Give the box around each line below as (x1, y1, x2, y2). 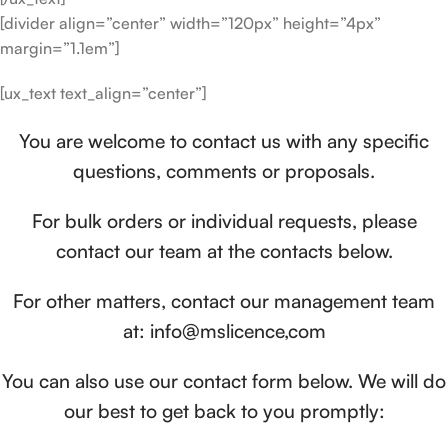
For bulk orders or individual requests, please (31, 209, 417, 233)
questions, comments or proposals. (73, 159, 375, 183)
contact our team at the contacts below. (55, 239, 393, 263)
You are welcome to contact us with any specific (19, 129, 429, 153)
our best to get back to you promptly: (63, 399, 385, 423)
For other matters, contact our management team (13, 289, 435, 313)
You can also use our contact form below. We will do (2, 369, 446, 393)
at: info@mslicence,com (122, 319, 326, 343)
